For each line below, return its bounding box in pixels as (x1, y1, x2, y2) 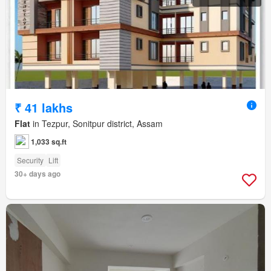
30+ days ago (15, 168, 60, 180)
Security (17, 155, 44, 166)
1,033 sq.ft (31, 136, 67, 148)
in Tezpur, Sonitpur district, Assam (30, 117, 163, 130)
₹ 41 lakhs (15, 99, 73, 117)
